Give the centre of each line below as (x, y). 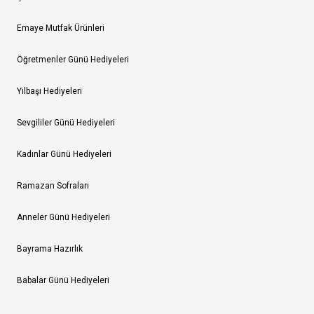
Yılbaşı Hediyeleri (49, 91)
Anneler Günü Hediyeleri (63, 217)
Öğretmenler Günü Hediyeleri (73, 59)
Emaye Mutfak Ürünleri (61, 28)
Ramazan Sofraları (53, 185)
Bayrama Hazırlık (50, 248)
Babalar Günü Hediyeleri (63, 280)
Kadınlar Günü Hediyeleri (64, 154)
